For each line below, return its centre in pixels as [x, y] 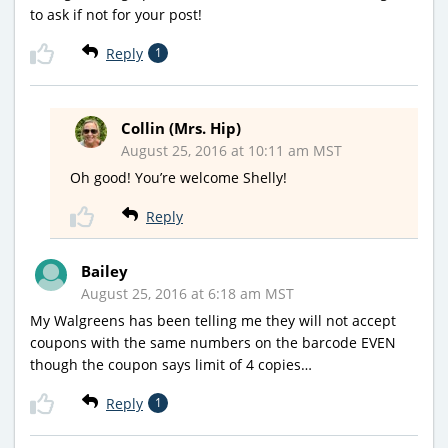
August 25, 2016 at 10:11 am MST [231, 151]
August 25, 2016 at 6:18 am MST [187, 294]
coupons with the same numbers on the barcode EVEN [213, 343]
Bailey [104, 271]
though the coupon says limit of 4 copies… [171, 365]
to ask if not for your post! [116, 15]
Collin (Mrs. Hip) [181, 128]
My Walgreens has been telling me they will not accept [213, 321]
